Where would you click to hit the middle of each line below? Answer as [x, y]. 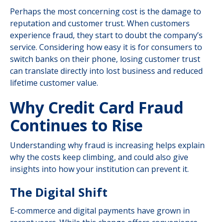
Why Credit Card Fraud [97, 107]
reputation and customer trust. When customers [100, 23]
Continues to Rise [76, 125]
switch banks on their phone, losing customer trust [105, 59]
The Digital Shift [59, 192]
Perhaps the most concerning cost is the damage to [106, 11]
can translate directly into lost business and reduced [106, 71]
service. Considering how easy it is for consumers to [106, 47]
